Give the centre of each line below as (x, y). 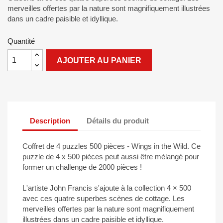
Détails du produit (118, 120)
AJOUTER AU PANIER (99, 60)
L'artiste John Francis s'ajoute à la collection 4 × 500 (107, 188)
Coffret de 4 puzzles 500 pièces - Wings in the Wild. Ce (111, 146)
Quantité (21, 41)
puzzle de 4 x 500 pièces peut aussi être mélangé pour (111, 157)
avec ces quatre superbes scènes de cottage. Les (104, 198)
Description (50, 120)
